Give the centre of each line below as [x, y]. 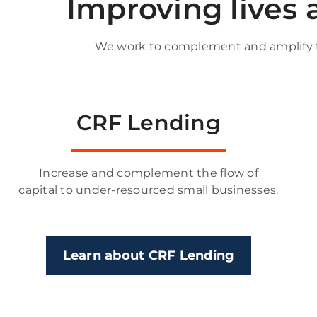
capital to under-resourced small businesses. [149, 190]
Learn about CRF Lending [149, 255]
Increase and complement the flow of [149, 173]
